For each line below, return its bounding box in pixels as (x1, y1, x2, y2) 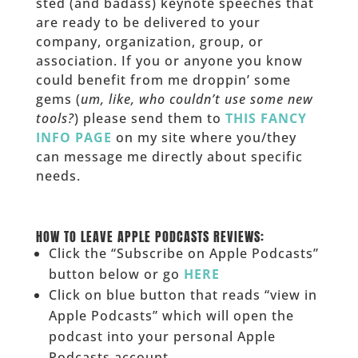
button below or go (48, 265, 184, 283)
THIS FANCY (225, 109, 307, 127)
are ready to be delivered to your (35, 13, 261, 31)
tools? (35, 109, 74, 127)
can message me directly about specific (35, 147, 303, 165)
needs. (35, 166, 81, 185)
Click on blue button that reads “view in (48, 285, 317, 304)
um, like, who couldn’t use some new (80, 89, 313, 108)
